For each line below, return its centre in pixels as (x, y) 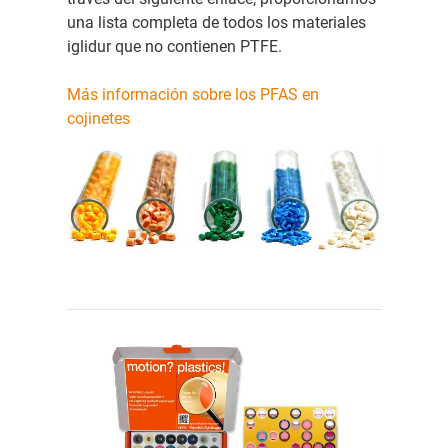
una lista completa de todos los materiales (216, 22)
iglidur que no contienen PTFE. (174, 46)
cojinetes (98, 118)
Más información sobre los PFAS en (192, 94)
